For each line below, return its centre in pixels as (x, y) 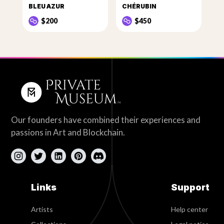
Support (190, 187)
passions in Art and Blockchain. (68, 132)
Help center (189, 209)
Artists (42, 209)
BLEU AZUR (46, 6)
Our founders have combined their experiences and (106, 120)
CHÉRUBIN (139, 6)
